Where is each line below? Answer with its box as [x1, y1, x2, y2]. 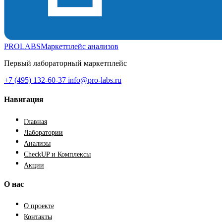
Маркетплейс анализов [41, 42, 118, 51]
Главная [24, 117, 47, 125]
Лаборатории [24, 128, 63, 136]
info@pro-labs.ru [66, 76, 121, 85]
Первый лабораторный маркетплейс [4, 59, 127, 68]
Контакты [24, 213, 52, 221]
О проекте [24, 202, 54, 210]
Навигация [4, 95, 44, 104]
